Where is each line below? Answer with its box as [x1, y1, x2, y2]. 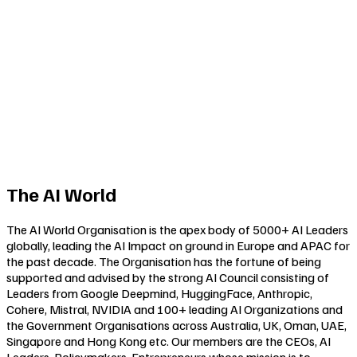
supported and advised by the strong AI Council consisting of [6, 269, 329, 286]
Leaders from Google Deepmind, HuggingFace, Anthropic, [6, 285, 312, 302]
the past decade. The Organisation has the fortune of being [6, 253, 321, 270]
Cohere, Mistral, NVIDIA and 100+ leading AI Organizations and [6, 301, 343, 318]
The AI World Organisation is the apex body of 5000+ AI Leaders [6, 222, 348, 238]
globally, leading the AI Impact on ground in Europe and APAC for [6, 237, 350, 254]
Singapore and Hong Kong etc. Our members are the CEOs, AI [6, 333, 331, 350]
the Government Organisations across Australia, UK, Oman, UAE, [6, 317, 347, 334]
